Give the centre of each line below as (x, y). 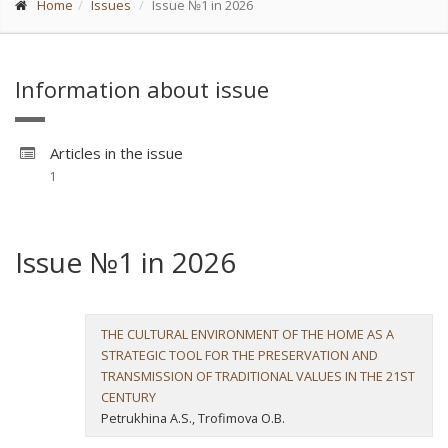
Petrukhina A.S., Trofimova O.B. (193, 418)
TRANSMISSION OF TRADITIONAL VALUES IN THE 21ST (258, 376)
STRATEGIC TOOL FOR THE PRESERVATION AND (239, 355)
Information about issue (142, 89)
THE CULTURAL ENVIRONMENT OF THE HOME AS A (247, 334)
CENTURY (128, 397)
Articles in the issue (116, 153)
